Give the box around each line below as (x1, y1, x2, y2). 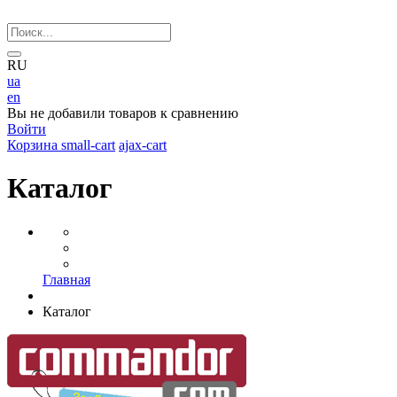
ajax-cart (119, 137, 167, 152)
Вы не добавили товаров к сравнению (7, 105, 238, 121)
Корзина (7, 137, 58, 152)
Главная (43, 271, 90, 287)
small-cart (61, 137, 115, 152)
